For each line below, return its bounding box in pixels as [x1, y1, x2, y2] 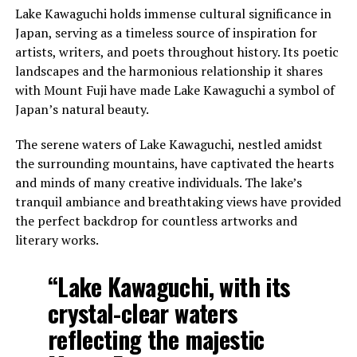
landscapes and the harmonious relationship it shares [14, 61, 323, 80]
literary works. [14, 230, 99, 249]
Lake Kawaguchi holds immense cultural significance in [14, 4, 331, 22]
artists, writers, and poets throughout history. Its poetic [14, 42, 339, 61]
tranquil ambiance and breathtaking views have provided [14, 192, 341, 210]
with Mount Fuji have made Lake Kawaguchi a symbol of [14, 80, 335, 99]
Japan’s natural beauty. [14, 100, 149, 118]
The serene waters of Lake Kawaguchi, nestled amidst [14, 135, 323, 153]
